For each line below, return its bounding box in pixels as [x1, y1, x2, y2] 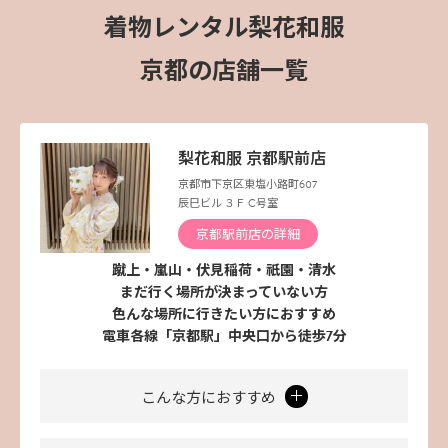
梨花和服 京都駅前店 [178, 145, 326, 170]
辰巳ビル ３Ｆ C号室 [178, 195, 278, 213]
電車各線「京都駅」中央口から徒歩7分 [101, 326, 347, 348]
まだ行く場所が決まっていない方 [120, 282, 328, 304]
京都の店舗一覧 [140, 53, 308, 90]
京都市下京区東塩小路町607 [178, 176, 317, 194]
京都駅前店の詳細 [196, 224, 300, 244]
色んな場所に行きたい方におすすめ [112, 304, 336, 326]
